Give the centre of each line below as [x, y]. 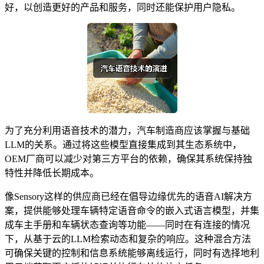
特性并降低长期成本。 [52, 173]
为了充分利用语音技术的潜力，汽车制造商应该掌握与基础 [127, 130]
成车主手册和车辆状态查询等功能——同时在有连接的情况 [127, 225]
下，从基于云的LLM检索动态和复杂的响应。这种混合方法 [128, 239]
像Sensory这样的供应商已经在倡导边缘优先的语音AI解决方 [128, 196]
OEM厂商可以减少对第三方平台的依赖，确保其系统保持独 [128, 159]
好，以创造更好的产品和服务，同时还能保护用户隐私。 [123, 7]
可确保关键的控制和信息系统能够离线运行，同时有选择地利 [132, 253]
